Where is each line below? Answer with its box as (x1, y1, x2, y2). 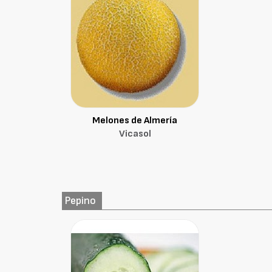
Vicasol (118, 128, 151, 140)
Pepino (65, 194, 97, 207)
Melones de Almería (92, 115, 178, 126)
